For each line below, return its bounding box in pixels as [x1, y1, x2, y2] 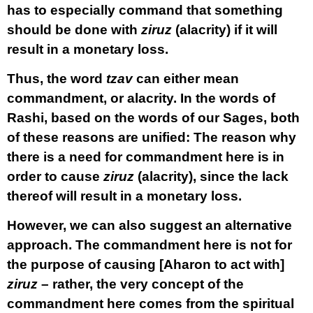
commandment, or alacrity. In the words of [7, 91, 275, 105]
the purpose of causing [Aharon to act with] [7, 257, 284, 272]
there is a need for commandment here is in [7, 150, 284, 164]
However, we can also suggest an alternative [7, 218, 292, 233]
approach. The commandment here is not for [7, 238, 292, 252]
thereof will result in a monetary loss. [7, 189, 242, 203]
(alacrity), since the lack [134, 169, 289, 184]
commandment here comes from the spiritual [7, 296, 294, 311]
